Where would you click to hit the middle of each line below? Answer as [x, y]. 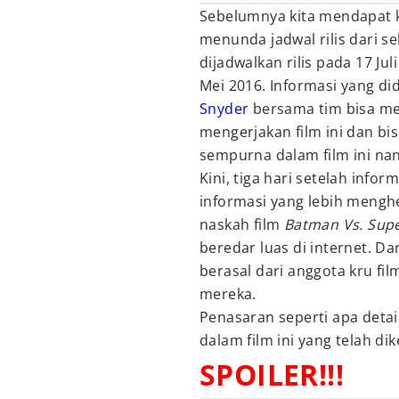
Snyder [224, 109]
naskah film [242, 224]
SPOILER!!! [272, 375]
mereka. [228, 294]
